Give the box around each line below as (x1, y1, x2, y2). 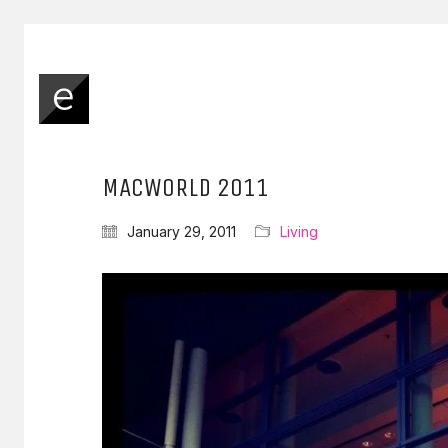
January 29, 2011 (127, 223, 236, 240)
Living (280, 223, 318, 240)
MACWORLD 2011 (102, 172, 269, 203)
